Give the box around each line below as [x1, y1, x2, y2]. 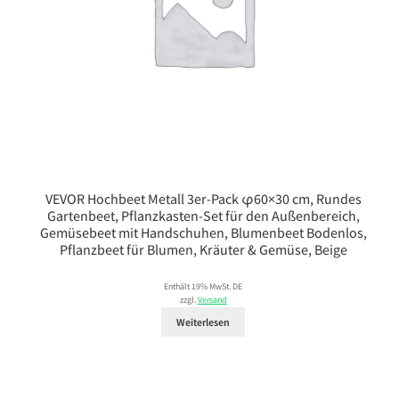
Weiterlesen [176, 315, 230, 330]
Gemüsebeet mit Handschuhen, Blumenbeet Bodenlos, [39, 223, 367, 241]
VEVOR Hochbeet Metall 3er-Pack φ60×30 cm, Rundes [45, 189, 362, 208]
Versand [197, 294, 227, 305]
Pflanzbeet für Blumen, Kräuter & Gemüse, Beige [59, 240, 347, 258]
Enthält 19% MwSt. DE [164, 281, 242, 292]
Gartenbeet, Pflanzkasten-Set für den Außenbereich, [46, 206, 360, 224]
